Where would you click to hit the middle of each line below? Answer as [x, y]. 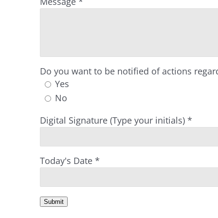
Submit [54, 202]
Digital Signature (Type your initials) [112, 120]
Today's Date [66, 161]
